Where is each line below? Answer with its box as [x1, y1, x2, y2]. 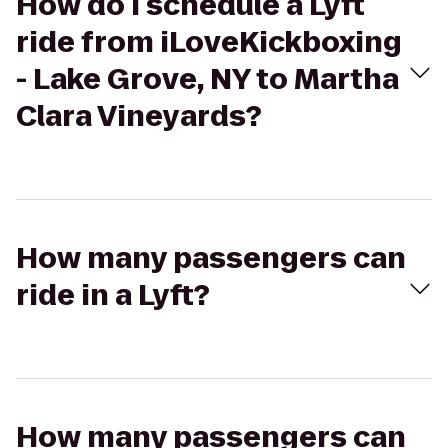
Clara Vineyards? [16, 97, 262, 136]
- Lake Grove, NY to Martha [16, 60, 399, 99]
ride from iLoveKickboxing [16, 23, 402, 62]
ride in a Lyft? [16, 276, 210, 315]
